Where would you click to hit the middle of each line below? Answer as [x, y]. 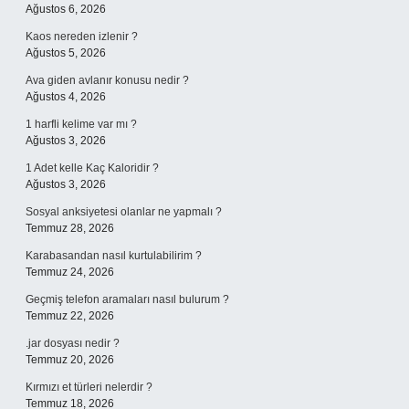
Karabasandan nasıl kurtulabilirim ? [114, 256]
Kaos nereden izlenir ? [82, 37]
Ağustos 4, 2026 [66, 97]
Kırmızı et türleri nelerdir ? [89, 387]
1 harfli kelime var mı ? [81, 124]
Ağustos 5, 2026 [66, 53]
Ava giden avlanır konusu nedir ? [107, 80]
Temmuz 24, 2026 [70, 272]
